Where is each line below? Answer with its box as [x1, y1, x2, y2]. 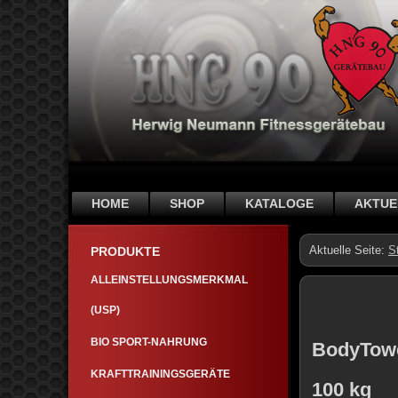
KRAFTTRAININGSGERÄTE [91, 368, 230, 380]
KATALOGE [245, 196, 314, 211]
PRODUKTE [91, 244, 160, 259]
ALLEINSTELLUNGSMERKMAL [91, 274, 248, 286]
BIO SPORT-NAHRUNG [91, 336, 207, 348]
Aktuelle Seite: [309, 243, 388, 257]
